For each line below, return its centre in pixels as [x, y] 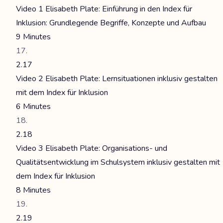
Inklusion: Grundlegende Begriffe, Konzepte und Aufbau [111, 23]
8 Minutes [33, 190]
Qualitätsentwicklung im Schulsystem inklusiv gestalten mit [118, 162]
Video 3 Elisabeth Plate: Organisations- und [92, 148]
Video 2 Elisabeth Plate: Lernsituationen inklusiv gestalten [117, 79]
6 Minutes [33, 107]
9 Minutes [33, 37]
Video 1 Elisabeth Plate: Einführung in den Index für [104, 9]
